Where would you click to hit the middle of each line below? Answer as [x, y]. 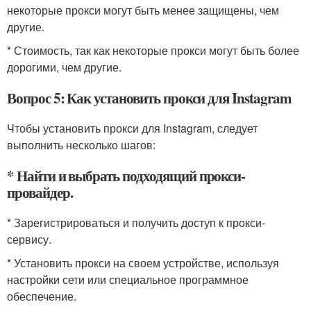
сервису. [29, 239]
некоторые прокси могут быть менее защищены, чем [143, 10]
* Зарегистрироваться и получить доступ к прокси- [136, 222]
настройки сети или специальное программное [128, 279]
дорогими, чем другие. [64, 67]
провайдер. [40, 192]
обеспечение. [42, 296]
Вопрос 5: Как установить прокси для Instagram [149, 98]
